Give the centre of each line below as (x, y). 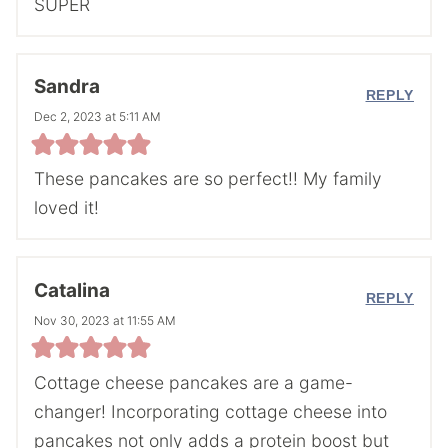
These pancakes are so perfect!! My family (208, 179)
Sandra (67, 87)
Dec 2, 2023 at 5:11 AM (97, 117)
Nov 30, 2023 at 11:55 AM (105, 320)
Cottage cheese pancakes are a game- (193, 382)
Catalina (72, 290)
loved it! (66, 208)
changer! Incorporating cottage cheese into (210, 411)
